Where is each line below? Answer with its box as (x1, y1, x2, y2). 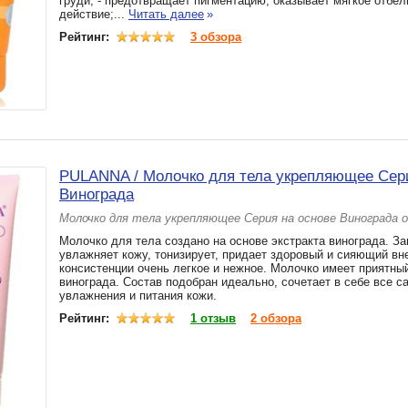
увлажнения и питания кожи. (59, 289, 217, 302)
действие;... (59, 7, 128, 21)
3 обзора (190, 30, 241, 44)
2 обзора (250, 311, 301, 325)
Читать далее (128, 7, 204, 21)
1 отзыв (190, 311, 236, 325)
